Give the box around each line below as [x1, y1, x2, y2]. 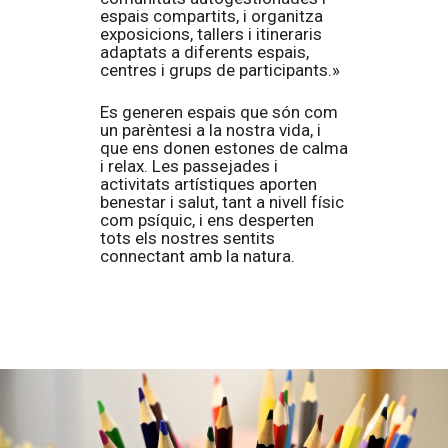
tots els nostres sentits [100, 228, 275, 248]
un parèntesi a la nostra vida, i [100, 120, 321, 140]
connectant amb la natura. [100, 246, 295, 266]
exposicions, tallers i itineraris [100, 24, 322, 44]
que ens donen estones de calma [100, 138, 348, 158]
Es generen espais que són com [100, 102, 338, 122]
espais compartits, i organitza [100, 6, 323, 26]
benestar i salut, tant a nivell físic [100, 192, 344, 212]
